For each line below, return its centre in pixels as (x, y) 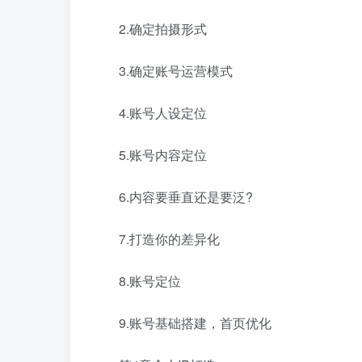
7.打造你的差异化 (169, 239)
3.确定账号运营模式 (176, 71)
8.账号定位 (150, 281)
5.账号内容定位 (163, 155)
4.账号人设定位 (163, 113)
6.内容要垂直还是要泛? (186, 197)
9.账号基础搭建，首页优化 (195, 323)
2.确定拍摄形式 (163, 29)
